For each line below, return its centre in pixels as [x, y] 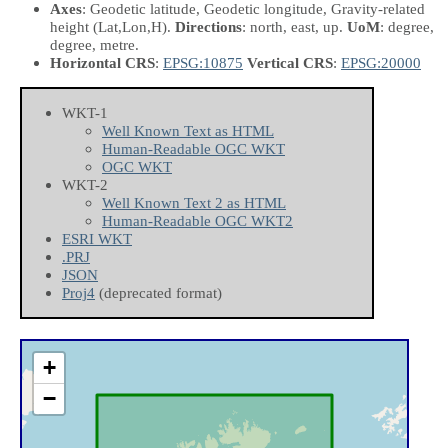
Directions [208, 26]
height [71, 26]
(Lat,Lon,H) [130, 26]
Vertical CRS [290, 62]
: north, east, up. [294, 26]
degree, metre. [94, 44]
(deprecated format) [158, 293]
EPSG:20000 [381, 62]
